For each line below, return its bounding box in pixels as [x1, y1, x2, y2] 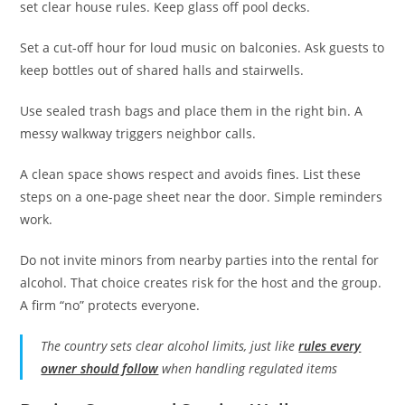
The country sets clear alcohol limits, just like [41, 336, 299, 354]
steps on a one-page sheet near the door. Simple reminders [20, 187, 383, 205]
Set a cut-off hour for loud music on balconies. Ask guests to [20, 38, 385, 56]
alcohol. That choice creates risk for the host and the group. [20, 273, 382, 291]
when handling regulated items [158, 359, 338, 377]
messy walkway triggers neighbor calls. [20, 124, 257, 142]
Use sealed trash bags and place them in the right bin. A [20, 101, 363, 119]
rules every [298, 336, 362, 354]
